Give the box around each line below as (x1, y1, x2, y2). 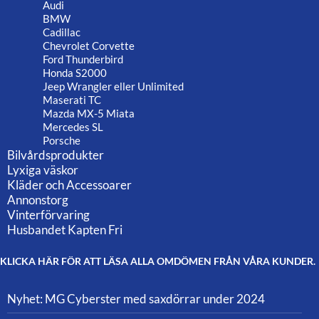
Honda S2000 (43, 66, 107, 80)
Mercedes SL (43, 120, 103, 134)
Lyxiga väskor (7, 162, 78, 178)
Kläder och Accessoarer (7, 177, 132, 193)
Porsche (43, 134, 80, 147)
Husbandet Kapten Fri (7, 222, 122, 238)
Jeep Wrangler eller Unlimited (43, 80, 184, 93)
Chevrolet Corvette (43, 39, 135, 53)
